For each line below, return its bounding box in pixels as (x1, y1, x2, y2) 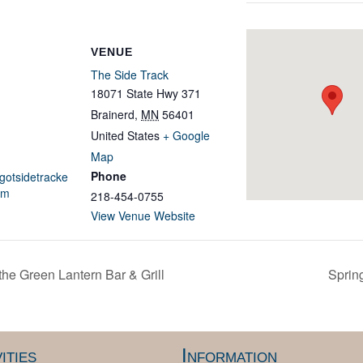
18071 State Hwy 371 (91, 85, 201, 101)
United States (91, 127, 160, 143)
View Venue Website (91, 207, 195, 224)
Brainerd (91, 106, 135, 122)
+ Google (163, 127, 210, 143)
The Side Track (91, 66, 169, 83)
